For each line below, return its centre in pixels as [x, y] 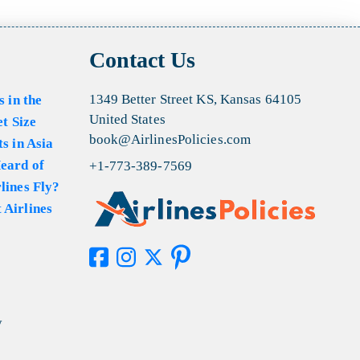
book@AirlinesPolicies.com [170, 139]
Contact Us [142, 60]
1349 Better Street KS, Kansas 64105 [195, 99]
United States [127, 119]
